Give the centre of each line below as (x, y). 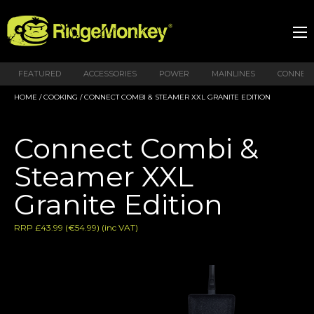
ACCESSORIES (110, 73)
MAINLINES (233, 73)
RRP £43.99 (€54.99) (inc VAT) (76, 228)
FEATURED (40, 73)
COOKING (61, 97)
